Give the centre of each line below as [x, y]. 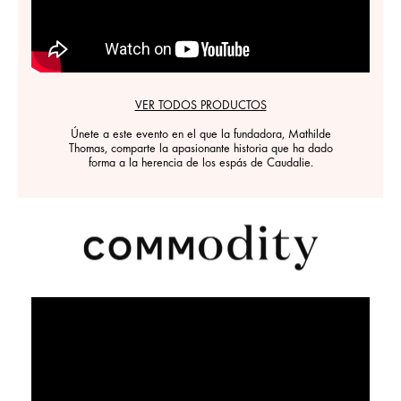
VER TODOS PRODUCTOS [200, 106]
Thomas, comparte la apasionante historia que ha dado [200, 149]
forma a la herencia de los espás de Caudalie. [200, 163]
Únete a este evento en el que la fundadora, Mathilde [200, 135]
